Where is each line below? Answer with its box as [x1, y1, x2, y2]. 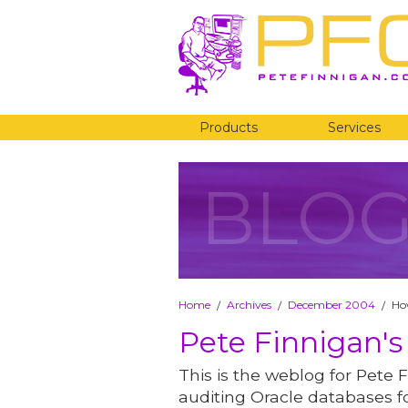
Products [199, 119, 258, 136]
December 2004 [288, 297, 375, 311]
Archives [227, 297, 271, 311]
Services [328, 119, 382, 136]
